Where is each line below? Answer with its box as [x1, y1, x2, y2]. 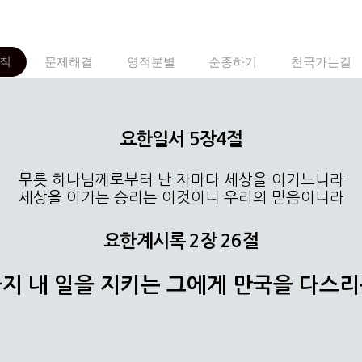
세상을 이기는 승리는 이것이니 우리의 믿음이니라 [18, 190, 344, 206]
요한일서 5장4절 [119, 129, 243, 148]
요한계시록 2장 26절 [103, 231, 259, 250]
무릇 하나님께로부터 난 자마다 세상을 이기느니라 [18, 172, 344, 188]
